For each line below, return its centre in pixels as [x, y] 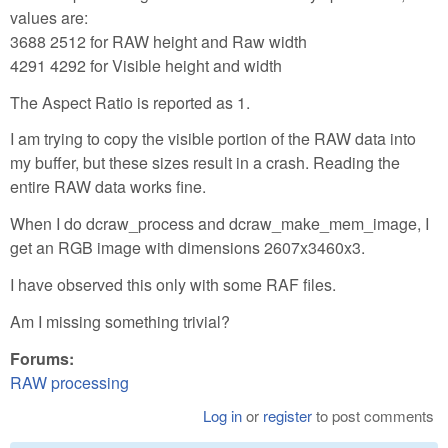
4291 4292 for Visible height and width [146, 65]
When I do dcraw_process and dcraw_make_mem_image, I [219, 224]
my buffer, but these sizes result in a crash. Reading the [205, 163]
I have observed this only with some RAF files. [173, 284]
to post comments [373, 415]
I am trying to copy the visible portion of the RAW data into [213, 139]
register [288, 415]
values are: [49, 17]
